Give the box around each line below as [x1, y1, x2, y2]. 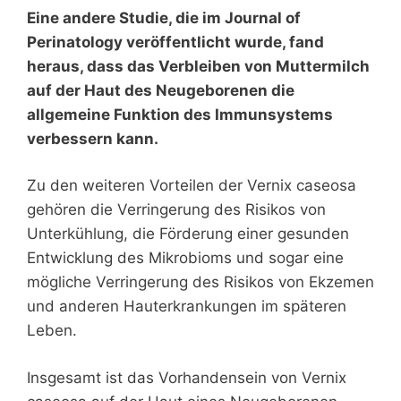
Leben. [27, 321, 77, 340]
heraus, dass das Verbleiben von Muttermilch [27, 56, 370, 75]
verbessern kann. [27, 129, 158, 148]
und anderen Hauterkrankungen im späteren [27, 297, 346, 316]
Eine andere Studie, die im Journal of [27, 8, 301, 27]
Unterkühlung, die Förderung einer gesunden [27, 225, 349, 243]
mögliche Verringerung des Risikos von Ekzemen [27, 273, 374, 292]
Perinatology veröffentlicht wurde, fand [27, 32, 324, 51]
